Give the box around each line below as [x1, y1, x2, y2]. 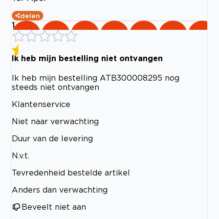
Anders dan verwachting [12, 185, 108, 194]
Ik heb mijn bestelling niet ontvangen [12, 53, 163, 63]
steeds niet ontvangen [12, 82, 99, 91]
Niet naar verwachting [12, 116, 99, 126]
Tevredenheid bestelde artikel [12, 168, 130, 177]
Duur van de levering [12, 133, 93, 143]
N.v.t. [12, 151, 29, 160]
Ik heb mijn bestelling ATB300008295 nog [12, 73, 179, 82]
